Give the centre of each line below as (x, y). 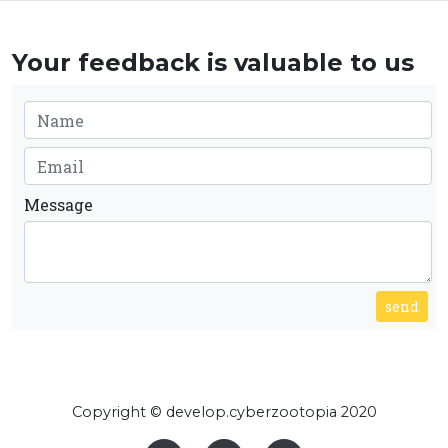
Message (58, 204)
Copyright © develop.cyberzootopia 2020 (224, 412)
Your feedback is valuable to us (213, 62)
